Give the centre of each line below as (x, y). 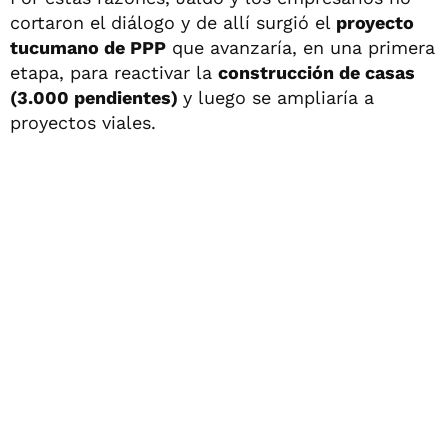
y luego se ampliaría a (278, 97)
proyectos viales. (83, 122)
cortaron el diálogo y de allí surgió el (173, 22)
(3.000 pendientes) (96, 97)
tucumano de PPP (88, 47)
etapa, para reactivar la (114, 72)
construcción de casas (316, 72)
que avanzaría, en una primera (300, 47)
